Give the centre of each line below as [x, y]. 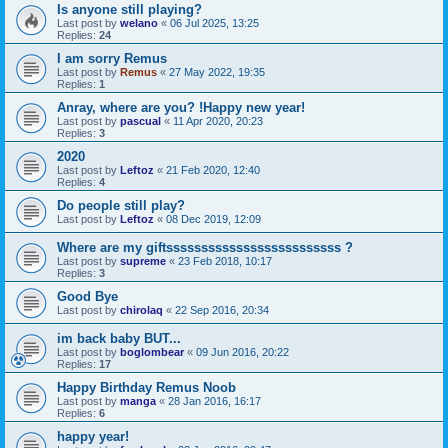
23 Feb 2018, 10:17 [225, 260]
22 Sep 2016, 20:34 [222, 309]
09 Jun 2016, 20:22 [242, 351]
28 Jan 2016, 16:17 [214, 400]
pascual [140, 120]
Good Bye [87, 296]
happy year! [93, 436]
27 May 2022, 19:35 [217, 71]
